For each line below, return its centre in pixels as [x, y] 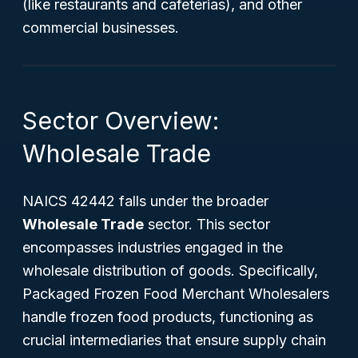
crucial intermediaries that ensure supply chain [174, 340]
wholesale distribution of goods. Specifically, [170, 270]
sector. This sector [207, 224]
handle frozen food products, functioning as [168, 317]
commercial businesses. [101, 28]
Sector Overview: [121, 121]
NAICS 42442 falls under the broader [145, 201]
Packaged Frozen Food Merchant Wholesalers [176, 294]
